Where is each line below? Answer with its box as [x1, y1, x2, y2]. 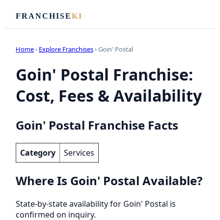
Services [64, 147, 94, 158]
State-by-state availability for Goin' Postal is [16, 198, 176, 209]
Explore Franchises [39, 45, 93, 54]
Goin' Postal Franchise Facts [16, 116, 178, 133]
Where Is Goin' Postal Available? [16, 172, 202, 189]
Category [20, 147, 55, 158]
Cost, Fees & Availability [16, 85, 202, 107]
